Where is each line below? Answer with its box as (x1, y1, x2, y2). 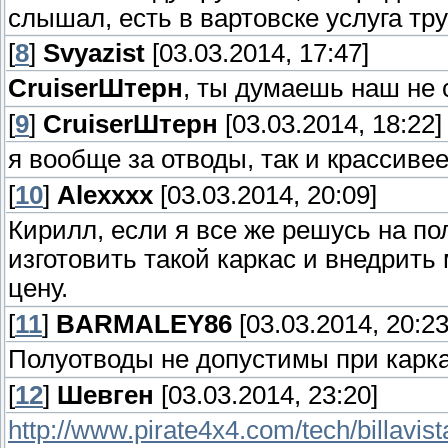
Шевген (57, 381, 154, 410)
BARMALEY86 (56, 310, 232, 339)
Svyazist (43, 39, 145, 68)
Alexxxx (57, 181, 153, 210)
